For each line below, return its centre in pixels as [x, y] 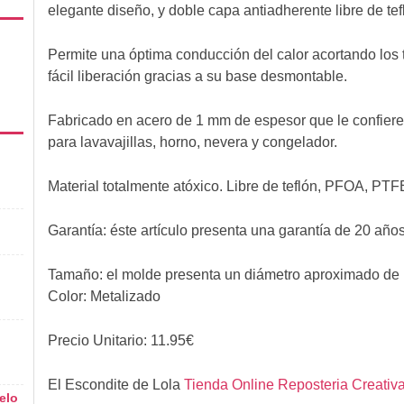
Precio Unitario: [99, 340]
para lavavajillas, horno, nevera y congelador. [192, 142]
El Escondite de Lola [115, 384]
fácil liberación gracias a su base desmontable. [197, 76]
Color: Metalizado [104, 296]
